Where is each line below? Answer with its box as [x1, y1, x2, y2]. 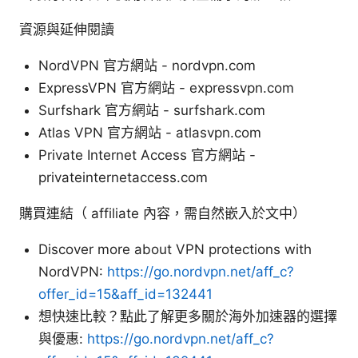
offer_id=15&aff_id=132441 [38, 285, 213, 302]
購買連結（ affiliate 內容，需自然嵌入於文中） [19, 205, 306, 221]
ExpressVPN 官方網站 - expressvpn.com [38, 79, 294, 96]
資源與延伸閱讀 [19, 21, 114, 38]
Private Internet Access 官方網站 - [38, 146, 256, 163]
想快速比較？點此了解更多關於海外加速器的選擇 [38, 308, 337, 324]
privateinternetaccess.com [38, 169, 208, 185]
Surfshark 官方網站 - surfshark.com [38, 101, 265, 118]
